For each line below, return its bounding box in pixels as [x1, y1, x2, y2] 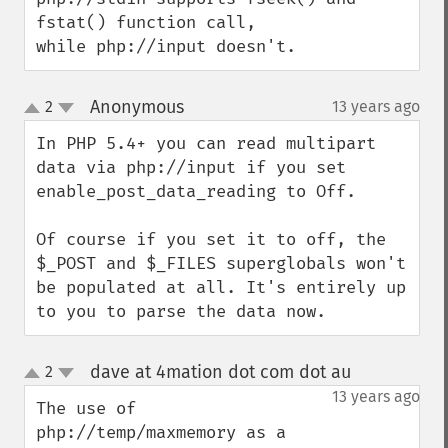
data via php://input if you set [36, 157, 346, 178]
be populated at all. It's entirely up [36, 277, 406, 298]
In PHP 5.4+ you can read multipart [36, 133, 376, 154]
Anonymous [89, 96, 184, 118]
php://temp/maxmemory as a [36, 422, 286, 443]
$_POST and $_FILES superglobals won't [36, 253, 406, 274]
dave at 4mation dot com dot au [89, 361, 351, 383]
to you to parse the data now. [36, 301, 326, 322]
